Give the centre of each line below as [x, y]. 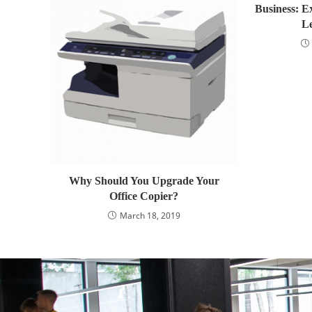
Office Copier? [144, 196]
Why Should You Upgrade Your [144, 180]
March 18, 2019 [150, 215]
